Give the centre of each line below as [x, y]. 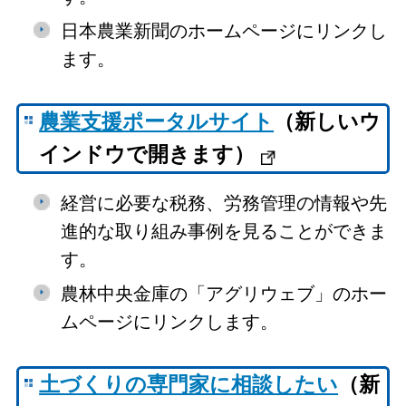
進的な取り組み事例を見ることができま [223, 231]
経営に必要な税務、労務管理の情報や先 [223, 203]
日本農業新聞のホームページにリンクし [223, 30]
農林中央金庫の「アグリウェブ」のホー [223, 293]
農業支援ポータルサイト [157, 122]
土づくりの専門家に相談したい [189, 385]
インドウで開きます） [147, 155]
